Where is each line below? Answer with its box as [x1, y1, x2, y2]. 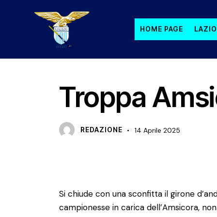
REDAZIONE [80, 125, 123, 134]
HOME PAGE [140, 25, 184, 33]
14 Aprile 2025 [134, 125, 180, 135]
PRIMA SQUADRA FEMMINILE [67, 62, 156, 70]
